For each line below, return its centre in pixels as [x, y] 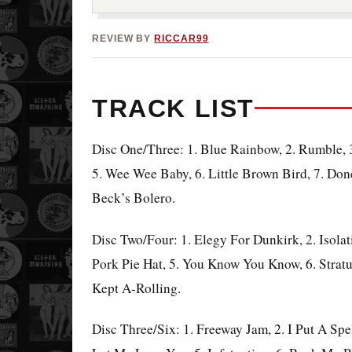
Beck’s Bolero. [134, 197]
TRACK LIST [173, 108]
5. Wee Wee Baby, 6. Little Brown [187, 173]
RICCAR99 [181, 38]
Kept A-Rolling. [136, 288]
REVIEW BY [123, 38]
